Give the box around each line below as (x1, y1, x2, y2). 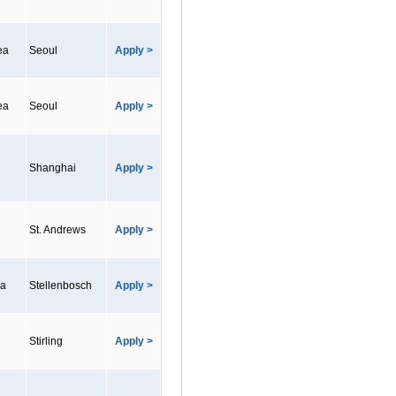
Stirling (29, 335, 63, 347)
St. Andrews (29, 224, 86, 236)
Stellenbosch (29, 279, 92, 292)
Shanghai (29, 162, 76, 174)
